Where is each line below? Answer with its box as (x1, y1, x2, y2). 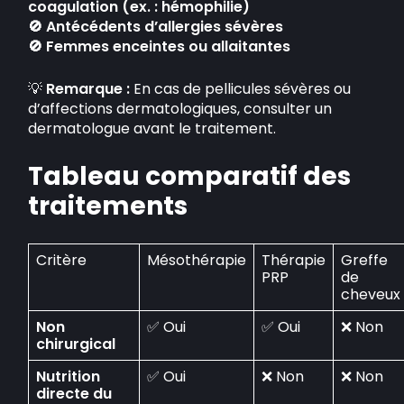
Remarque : (46, 78, 131, 99)
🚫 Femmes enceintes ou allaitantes (28, 36, 291, 57)
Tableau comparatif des (28, 159, 352, 194)
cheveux (341, 284, 401, 305)
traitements (28, 188, 188, 224)
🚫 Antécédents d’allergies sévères (28, 16, 284, 37)
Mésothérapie (147, 250, 247, 271)
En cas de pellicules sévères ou (130, 78, 352, 99)
